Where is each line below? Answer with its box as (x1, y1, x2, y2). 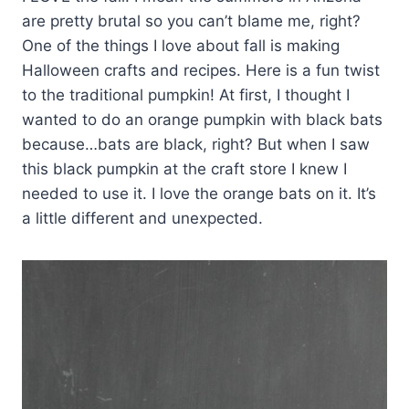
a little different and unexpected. (22, 209, 263, 228)
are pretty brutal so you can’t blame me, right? (22, 12, 361, 31)
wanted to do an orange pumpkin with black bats (22, 110, 383, 130)
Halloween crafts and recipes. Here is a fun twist (22, 61, 380, 80)
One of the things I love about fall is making (22, 37, 340, 56)
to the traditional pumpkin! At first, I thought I (22, 86, 350, 105)
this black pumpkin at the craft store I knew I (22, 160, 347, 179)
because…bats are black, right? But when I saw (22, 135, 370, 154)
